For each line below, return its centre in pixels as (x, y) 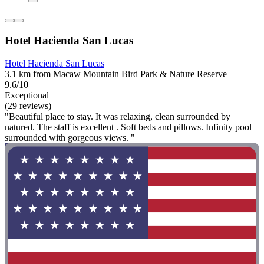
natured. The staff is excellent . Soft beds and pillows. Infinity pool (128, 127)
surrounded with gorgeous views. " (70, 137)
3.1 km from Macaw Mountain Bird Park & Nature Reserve (116, 74)
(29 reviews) (28, 105)
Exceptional (27, 95)
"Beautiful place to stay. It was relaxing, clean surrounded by (118, 116)
